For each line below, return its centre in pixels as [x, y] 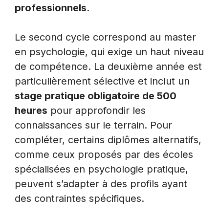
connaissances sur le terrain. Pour [93, 125]
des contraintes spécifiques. [79, 199]
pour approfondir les [97, 111]
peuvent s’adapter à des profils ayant [101, 184]
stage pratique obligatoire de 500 [96, 96]
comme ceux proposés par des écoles [104, 155]
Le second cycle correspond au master [105, 37]
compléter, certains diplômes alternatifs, [108, 140]
